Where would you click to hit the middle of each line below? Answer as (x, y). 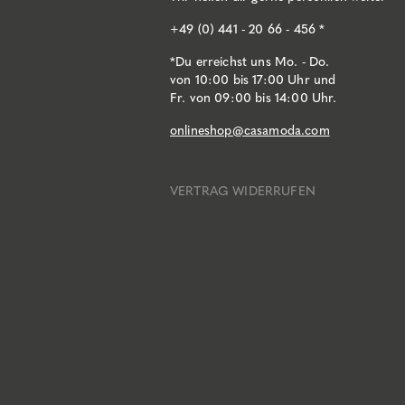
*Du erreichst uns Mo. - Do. (250, 61)
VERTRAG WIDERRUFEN (243, 191)
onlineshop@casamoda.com (250, 130)
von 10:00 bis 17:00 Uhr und (253, 80)
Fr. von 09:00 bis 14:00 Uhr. (254, 98)
